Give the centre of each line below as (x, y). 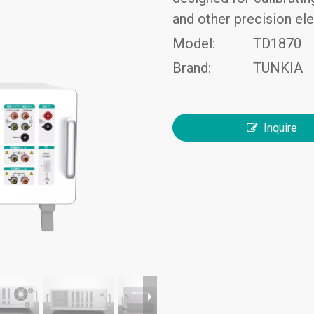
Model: (193, 43)
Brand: (191, 68)
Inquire (281, 128)
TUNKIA (278, 68)
